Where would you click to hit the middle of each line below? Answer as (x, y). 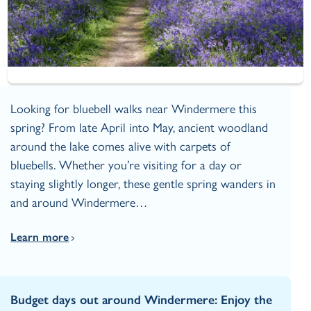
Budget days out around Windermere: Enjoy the (142, 300)
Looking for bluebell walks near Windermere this (134, 109)
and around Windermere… (79, 202)
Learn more (40, 237)
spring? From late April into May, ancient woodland (140, 127)
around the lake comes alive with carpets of (121, 146)
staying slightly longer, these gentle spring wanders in (143, 184)
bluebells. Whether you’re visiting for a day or (126, 165)
